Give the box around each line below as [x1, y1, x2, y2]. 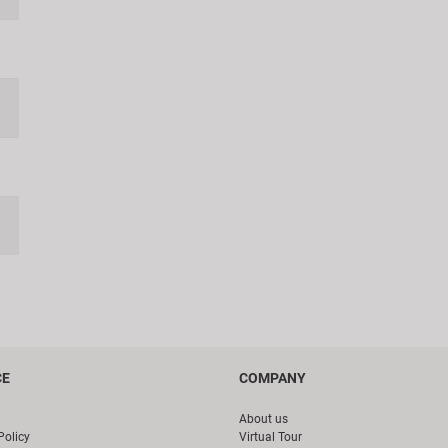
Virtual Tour [239, 430, 302, 445]
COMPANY [239, 370, 306, 387]
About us [239, 412, 288, 427]
